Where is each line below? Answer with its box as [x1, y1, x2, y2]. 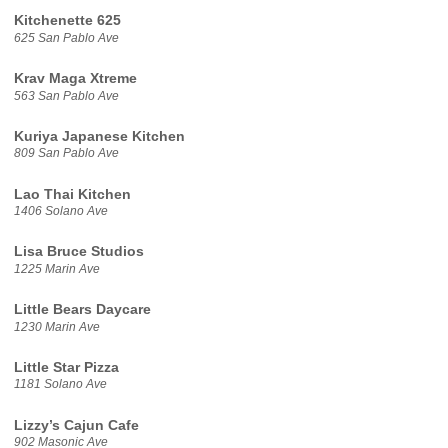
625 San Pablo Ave [13, 31, 119, 44]
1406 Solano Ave [13, 205, 108, 218]
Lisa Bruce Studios [13, 244, 144, 260]
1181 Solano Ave [13, 378, 107, 391]
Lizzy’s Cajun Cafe [13, 417, 139, 433]
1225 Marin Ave [13, 262, 100, 275]
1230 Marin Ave [13, 320, 100, 333]
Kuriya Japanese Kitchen [13, 128, 185, 144]
